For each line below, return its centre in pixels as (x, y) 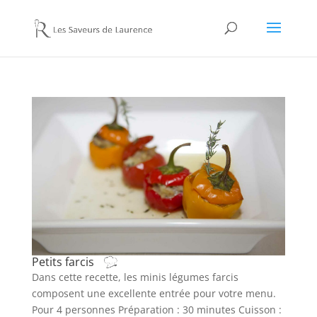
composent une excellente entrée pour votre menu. (154, 293)
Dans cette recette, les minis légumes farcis (135, 277)
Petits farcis (64, 261)
